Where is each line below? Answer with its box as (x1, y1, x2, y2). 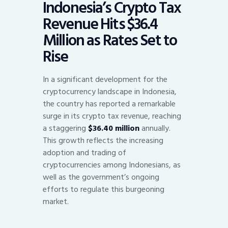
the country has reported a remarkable (43, 97, 176, 110)
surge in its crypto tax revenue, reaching (43, 109, 181, 123)
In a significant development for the (43, 72, 167, 86)
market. (43, 194, 69, 208)
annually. (139, 121, 170, 135)
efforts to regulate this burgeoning (43, 182, 164, 196)
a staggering (43, 121, 88, 135)
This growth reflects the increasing (43, 133, 163, 147)
